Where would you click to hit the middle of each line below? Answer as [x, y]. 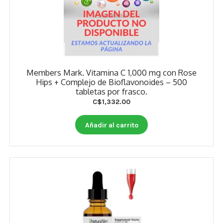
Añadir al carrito [111, 125]
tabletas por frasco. [111, 92]
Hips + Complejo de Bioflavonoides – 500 [111, 82]
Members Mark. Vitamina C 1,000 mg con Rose [111, 73]
